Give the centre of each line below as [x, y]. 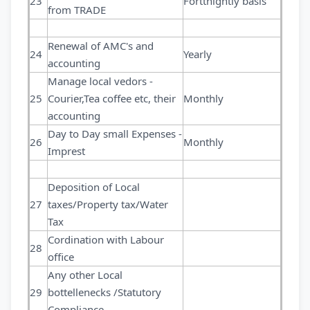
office [61, 257]
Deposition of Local [94, 187]
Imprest [66, 151]
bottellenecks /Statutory [104, 292]
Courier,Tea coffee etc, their [112, 98]
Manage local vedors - [100, 81]
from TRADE [77, 10]
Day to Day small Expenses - [115, 134]
